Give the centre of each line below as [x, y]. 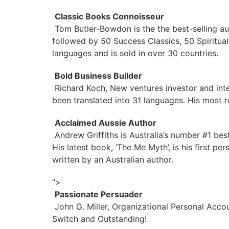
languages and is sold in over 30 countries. [135, 53]
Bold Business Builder [98, 76]
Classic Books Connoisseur [109, 16]
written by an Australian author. [113, 159]
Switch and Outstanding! [99, 219]
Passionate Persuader [99, 194]
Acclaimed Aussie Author [106, 123]
